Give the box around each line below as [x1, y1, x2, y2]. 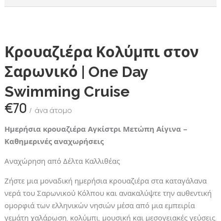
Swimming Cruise [4, 83, 130, 100]
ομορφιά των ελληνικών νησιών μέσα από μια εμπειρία [4, 201, 195, 210]
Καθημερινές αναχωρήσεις [4, 137, 104, 146]
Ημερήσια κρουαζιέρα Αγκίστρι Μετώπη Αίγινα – [4, 125, 187, 134]
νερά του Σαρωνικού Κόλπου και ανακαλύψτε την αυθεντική [4, 189, 212, 198]
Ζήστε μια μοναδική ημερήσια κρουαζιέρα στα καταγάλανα [4, 177, 207, 185]
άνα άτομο [33, 105, 72, 115]
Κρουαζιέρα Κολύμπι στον [4, 43, 199, 61]
